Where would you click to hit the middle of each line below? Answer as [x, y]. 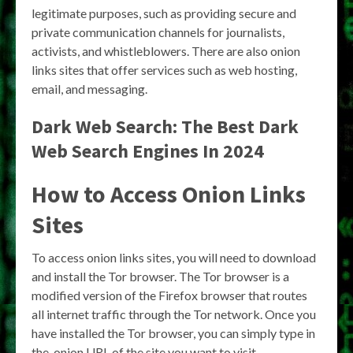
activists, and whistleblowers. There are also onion [166, 51]
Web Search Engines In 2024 [148, 151]
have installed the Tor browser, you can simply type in [173, 333]
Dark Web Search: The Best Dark [165, 126]
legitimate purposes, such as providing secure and [164, 13]
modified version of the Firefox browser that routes [169, 295]
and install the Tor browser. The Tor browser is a [160, 276]
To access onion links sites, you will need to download [174, 257]
